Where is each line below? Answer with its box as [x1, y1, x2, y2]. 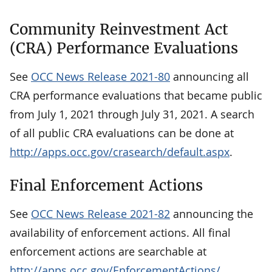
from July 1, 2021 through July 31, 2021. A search [10, 107, 254, 122]
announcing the [170, 206, 253, 222]
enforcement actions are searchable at [10, 244, 206, 259]
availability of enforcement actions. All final [10, 225, 231, 240]
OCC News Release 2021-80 [31, 69, 170, 84]
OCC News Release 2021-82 [31, 206, 170, 222]
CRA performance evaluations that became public [10, 88, 262, 103]
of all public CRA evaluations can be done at [10, 126, 234, 141]
